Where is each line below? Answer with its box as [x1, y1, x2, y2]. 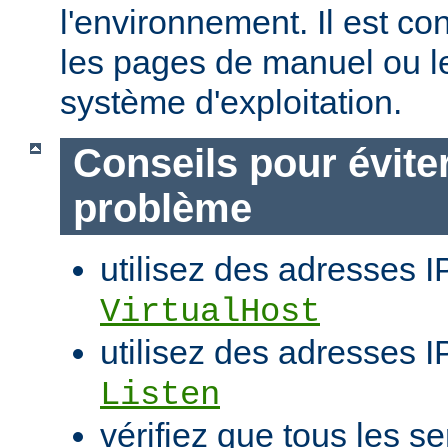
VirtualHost [100, 292, 320, 331]
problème [72, 186, 252, 231]
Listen [100, 375, 220, 414]
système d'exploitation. [60, 83, 402, 122]
